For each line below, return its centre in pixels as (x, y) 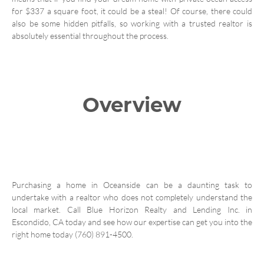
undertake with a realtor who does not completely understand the (132, 197)
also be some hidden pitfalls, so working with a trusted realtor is (132, 23)
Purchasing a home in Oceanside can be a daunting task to (132, 184)
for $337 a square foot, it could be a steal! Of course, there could (132, 11)
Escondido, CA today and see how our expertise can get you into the (132, 222)
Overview (132, 105)
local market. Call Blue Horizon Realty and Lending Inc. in (132, 209)
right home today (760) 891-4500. (72, 234)
